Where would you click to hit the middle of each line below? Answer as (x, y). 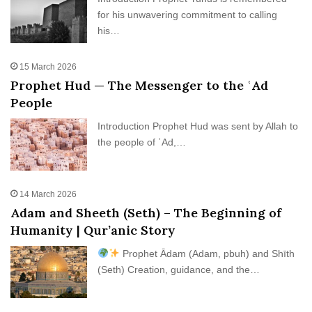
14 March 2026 (48, 194)
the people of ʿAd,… (142, 142)
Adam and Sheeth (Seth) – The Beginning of (146, 212)
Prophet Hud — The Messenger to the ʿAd (140, 85)
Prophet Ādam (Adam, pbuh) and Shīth (208, 253)
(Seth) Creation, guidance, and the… (179, 269)
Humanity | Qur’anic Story (93, 230)
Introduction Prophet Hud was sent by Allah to (198, 126)
